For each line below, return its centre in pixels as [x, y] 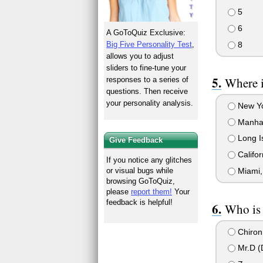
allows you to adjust [140, 56]
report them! [152, 191]
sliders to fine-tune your [146, 68]
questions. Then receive [147, 92]
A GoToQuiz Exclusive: [146, 33]
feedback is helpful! [140, 202]
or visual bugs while [140, 170]
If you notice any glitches [149, 160]
